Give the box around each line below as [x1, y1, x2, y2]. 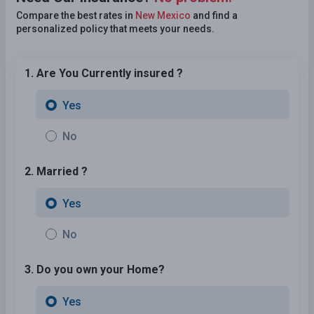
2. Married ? [25, 164, 88, 178]
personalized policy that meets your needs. [16, 22, 214, 34]
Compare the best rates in [16, 9, 135, 21]
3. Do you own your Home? [25, 262, 165, 276]
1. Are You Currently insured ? [25, 66, 183, 80]
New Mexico [135, 9, 191, 21]
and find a [191, 9, 238, 21]
